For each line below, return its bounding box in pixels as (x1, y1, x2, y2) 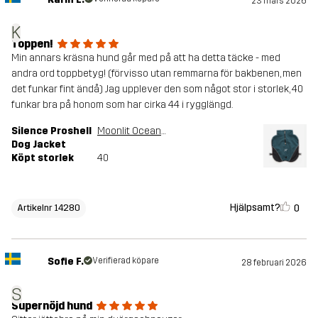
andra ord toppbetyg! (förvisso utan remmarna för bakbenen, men (11, 67, 302, 80)
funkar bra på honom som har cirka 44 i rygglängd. (11, 99, 233, 111)
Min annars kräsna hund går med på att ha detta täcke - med (11, 52, 280, 65)
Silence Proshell (11, 125, 92, 138)
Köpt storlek (11, 152, 74, 165)
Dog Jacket (11, 138, 66, 151)
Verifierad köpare (92, 256, 159, 266)
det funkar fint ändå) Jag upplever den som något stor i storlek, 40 (11, 83, 303, 96)
